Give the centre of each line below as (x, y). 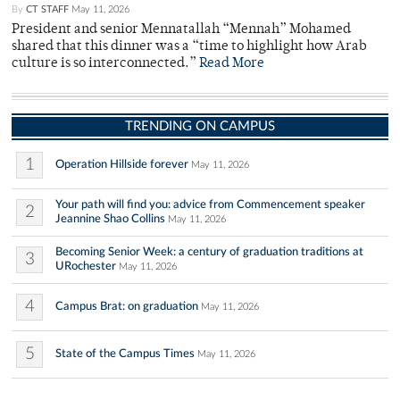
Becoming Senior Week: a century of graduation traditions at (209, 252)
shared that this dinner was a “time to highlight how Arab (189, 47)
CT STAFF (47, 10)
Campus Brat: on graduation (127, 307)
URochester (86, 267)
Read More (232, 64)
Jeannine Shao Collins (110, 219)
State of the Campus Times (125, 354)
